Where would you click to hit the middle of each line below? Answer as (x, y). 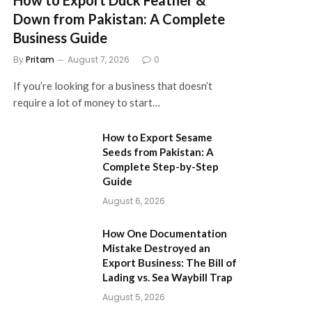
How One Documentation (165, 233)
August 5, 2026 (134, 297)
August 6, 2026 (134, 201)
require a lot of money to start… (87, 102)
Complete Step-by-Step (161, 166)
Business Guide (60, 37)
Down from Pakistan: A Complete (119, 18)
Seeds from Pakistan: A (158, 151)
